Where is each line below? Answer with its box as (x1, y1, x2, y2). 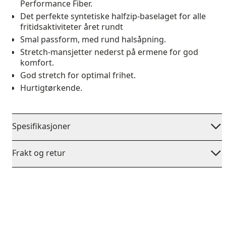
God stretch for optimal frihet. (20, 70, 136, 81)
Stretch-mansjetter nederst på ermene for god (20, 46, 198, 58)
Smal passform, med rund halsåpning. (20, 34, 166, 45)
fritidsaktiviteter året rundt (20, 21, 123, 32)
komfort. (20, 57, 54, 68)
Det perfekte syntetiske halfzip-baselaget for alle (20, 11, 206, 22)
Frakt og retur (12, 147, 66, 158)
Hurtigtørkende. (20, 82, 82, 93)
